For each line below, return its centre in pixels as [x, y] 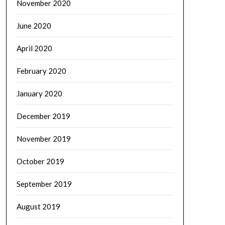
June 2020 [34, 26]
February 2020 [41, 71]
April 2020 [34, 48]
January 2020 [39, 93]
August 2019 [38, 206]
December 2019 [43, 116]
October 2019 [40, 161]
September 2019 [44, 184]
